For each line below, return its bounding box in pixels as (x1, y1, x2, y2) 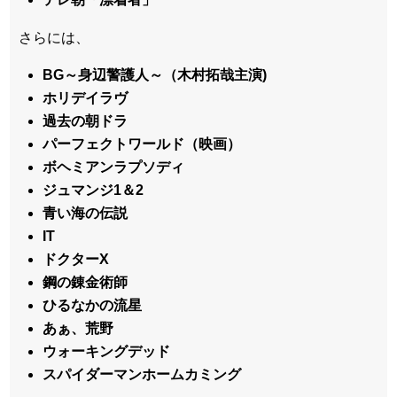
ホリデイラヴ (43, 90, 128, 105)
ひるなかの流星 (43, 297, 143, 313)
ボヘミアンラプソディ (43, 159, 185, 175)
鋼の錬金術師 (43, 274, 128, 290)
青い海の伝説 (43, 205, 128, 221)
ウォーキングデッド (43, 343, 171, 359)
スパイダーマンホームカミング (43, 366, 242, 382)
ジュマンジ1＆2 (43, 182, 144, 198)
